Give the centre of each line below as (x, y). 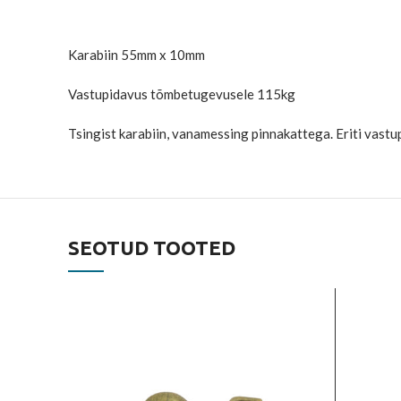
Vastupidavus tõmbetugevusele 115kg (182, 94)
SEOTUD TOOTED (152, 247)
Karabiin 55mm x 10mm (137, 55)
